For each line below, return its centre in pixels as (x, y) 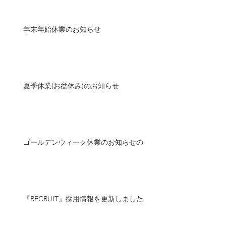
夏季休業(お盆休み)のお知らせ (71, 86)
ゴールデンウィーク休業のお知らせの (83, 142)
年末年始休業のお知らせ (62, 29)
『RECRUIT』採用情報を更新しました (83, 199)
